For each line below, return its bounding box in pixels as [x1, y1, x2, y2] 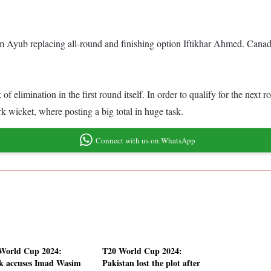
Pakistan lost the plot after [102, 256, 200, 270]
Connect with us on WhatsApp [95, 134, 195, 146]
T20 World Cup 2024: [102, 244, 182, 258]
